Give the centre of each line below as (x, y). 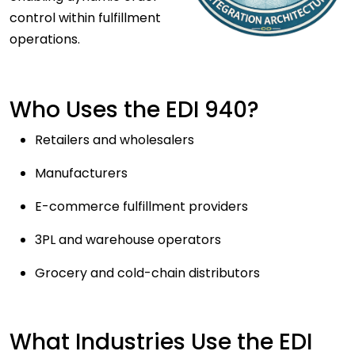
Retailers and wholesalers (115, 140)
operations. (46, 40)
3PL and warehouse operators (128, 240)
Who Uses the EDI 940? (137, 110)
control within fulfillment (85, 18)
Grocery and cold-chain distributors (151, 273)
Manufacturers (81, 174)
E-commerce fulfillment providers (141, 207)
